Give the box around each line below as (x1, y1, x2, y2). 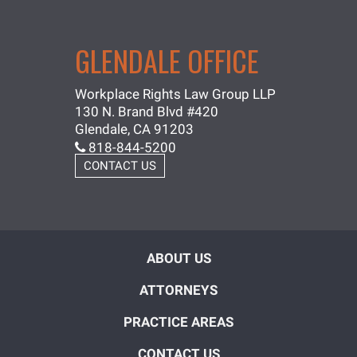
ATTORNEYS (139, 282, 218, 299)
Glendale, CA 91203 (75, 120, 194, 137)
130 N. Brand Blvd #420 (75, 103, 218, 120)
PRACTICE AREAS (124, 314, 233, 331)
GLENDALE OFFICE (75, 38, 259, 81)
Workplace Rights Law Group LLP (75, 85, 276, 102)
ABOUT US (146, 250, 211, 267)
